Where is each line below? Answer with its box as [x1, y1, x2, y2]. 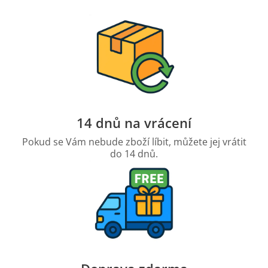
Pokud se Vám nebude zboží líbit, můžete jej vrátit [22, 135, 246, 148]
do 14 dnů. [110, 147, 158, 160]
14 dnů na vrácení [77, 113, 191, 132]
